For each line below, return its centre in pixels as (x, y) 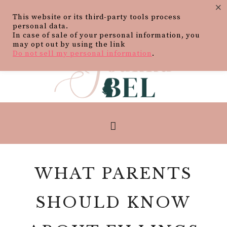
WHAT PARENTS (113, 174)
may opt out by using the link (69, 45)
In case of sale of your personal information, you (106, 35)
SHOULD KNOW (113, 202)
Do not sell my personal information (82, 54)
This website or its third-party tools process (97, 17)
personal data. (41, 26)
